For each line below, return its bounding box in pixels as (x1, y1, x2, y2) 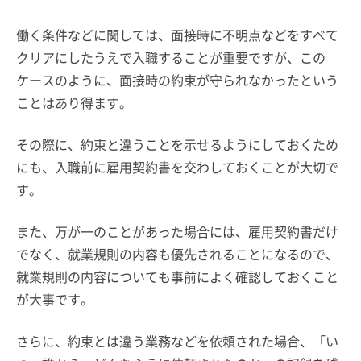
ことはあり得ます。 (16, 92, 132, 112)
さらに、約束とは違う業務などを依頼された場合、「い (16, 330, 338, 351)
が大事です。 (16, 288, 93, 309)
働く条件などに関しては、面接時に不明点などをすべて (16, 24, 338, 44)
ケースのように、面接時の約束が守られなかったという (16, 69, 338, 89)
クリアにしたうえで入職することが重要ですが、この (16, 47, 326, 67)
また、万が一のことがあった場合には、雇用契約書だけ (16, 221, 338, 241)
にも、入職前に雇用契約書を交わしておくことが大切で (16, 156, 338, 176)
